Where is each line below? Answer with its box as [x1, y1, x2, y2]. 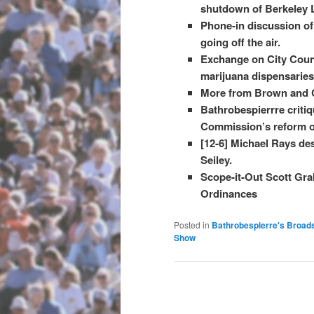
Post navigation [174, 279, 244, 294]
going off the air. [200, 34, 280, 50]
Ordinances [200, 185, 257, 201]
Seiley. [200, 151, 232, 168]
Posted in [174, 219, 210, 231]
